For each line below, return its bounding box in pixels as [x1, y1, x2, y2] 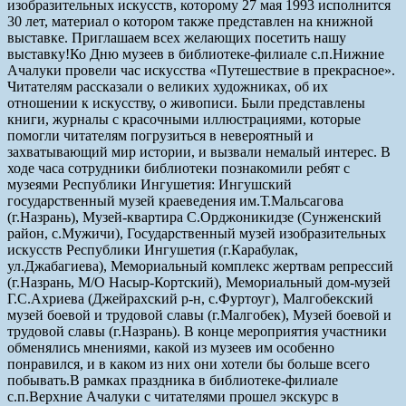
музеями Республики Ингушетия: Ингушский [7, 176, 292, 192]
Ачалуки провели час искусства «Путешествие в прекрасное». [7, 62, 395, 78]
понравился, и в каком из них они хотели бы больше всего [7, 355, 370, 372]
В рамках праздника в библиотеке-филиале [70, 372, 338, 388]
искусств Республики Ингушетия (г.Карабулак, [7, 241, 298, 257]
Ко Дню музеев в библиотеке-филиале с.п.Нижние [70, 45, 384, 62]
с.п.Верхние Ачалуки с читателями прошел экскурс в [7, 388, 339, 404]
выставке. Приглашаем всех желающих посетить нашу [7, 29, 346, 45]
